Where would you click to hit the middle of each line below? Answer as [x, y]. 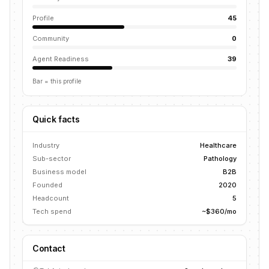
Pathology [220, 159]
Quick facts [56, 119]
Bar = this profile [57, 81]
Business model [59, 172]
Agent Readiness [61, 59]
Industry [46, 145]
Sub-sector [52, 159]
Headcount [51, 198]
